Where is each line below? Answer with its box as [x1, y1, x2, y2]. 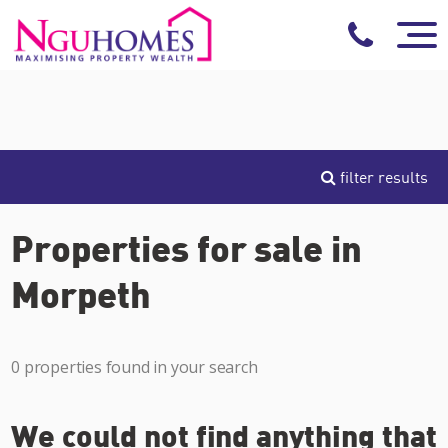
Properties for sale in [11, 225, 363, 269]
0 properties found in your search [11, 356, 258, 378]
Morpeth [11, 271, 151, 315]
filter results [336, 167, 428, 187]
